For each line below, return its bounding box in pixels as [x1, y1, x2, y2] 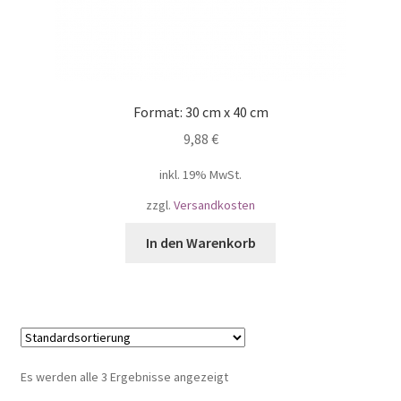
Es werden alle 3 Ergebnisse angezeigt [20, 369, 228, 386]
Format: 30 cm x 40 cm [132, 102, 269, 121]
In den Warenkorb [145, 234, 256, 252]
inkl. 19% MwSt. [159, 166, 242, 183]
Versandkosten [174, 197, 255, 214]
